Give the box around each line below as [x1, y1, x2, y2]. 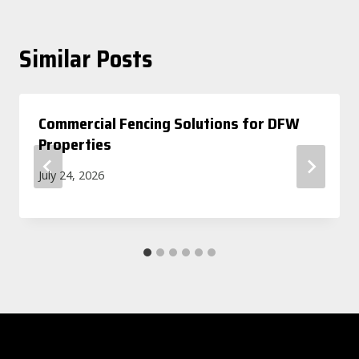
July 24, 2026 [38, 167, 104, 184]
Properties [38, 131, 111, 157]
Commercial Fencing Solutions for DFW [38, 110, 299, 136]
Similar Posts [19, 39, 152, 78]
